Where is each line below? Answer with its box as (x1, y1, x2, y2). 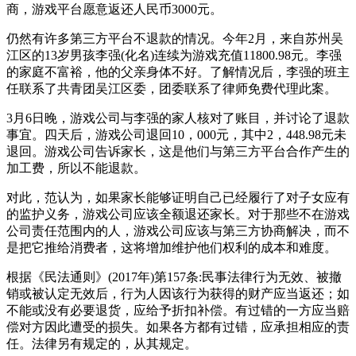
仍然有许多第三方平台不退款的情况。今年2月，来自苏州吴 (6, 31, 343, 45)
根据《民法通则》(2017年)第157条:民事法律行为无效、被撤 (6, 269, 342, 284)
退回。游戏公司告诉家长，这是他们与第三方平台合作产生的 (6, 144, 350, 158)
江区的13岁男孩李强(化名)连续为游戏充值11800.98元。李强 (6, 48, 342, 62)
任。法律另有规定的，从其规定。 (6, 336, 197, 350)
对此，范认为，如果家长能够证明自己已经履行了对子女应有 (6, 190, 350, 204)
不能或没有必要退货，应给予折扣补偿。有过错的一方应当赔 (6, 303, 350, 317)
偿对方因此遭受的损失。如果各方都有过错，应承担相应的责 (6, 319, 350, 334)
